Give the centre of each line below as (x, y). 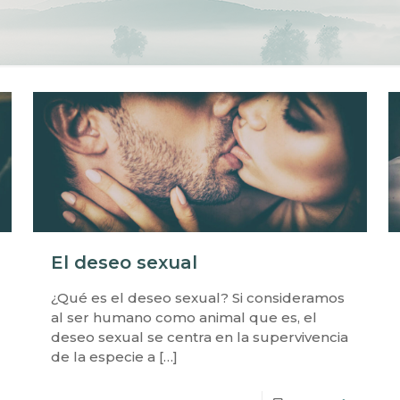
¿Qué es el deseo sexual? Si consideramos (197, 298)
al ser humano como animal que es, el (183, 318)
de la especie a (103, 357)
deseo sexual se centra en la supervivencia (199, 337)
